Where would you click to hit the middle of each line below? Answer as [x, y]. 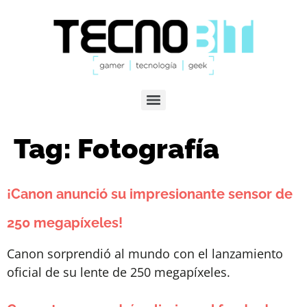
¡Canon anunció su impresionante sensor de [150, 194]
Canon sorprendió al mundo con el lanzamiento [145, 254]
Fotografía [148, 149]
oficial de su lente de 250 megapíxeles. [119, 272]
